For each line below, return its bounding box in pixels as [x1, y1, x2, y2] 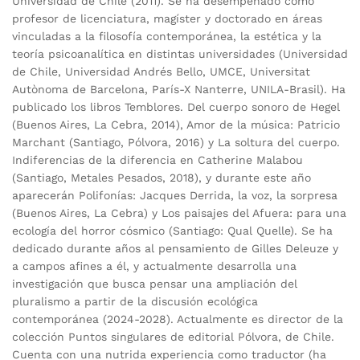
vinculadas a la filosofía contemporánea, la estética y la [12, 29, 321, 43]
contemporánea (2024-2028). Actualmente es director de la [12, 312, 343, 325]
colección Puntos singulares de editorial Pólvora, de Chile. [12, 329, 334, 343]
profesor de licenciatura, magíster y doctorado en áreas [12, 11, 322, 25]
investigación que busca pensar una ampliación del [12, 276, 297, 290]
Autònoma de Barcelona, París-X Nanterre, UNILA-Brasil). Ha [12, 82, 346, 96]
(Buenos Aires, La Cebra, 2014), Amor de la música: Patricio [12, 117, 340, 131]
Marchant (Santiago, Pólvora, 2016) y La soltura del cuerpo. [12, 135, 340, 149]
